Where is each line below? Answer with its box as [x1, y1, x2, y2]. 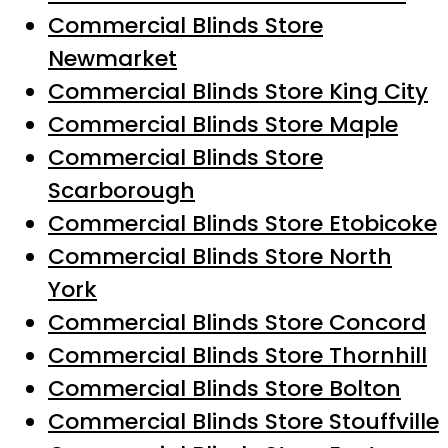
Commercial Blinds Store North [48, 241, 392, 273]
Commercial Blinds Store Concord [48, 307, 426, 339]
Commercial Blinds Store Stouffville [48, 406, 439, 438]
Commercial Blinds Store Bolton [48, 373, 401, 405]
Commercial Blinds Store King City [48, 76, 428, 108]
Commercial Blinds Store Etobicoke [48, 208, 437, 240]
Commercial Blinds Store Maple [48, 109, 398, 141]
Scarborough [48, 175, 195, 207]
